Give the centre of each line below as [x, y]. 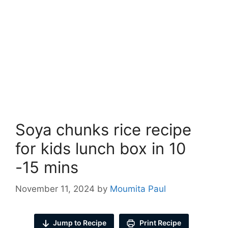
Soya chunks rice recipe [103, 130]
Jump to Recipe [80, 222]
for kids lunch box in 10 [101, 148]
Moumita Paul [138, 189]
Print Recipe [160, 222]
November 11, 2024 [55, 189]
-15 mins [47, 167]
